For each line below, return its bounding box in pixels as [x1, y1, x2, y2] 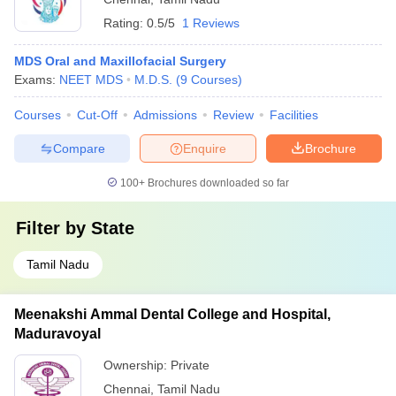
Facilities [270, 108, 318, 122]
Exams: [14, 72, 59, 87]
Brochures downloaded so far [145, 177, 289, 189]
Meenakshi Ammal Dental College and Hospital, [14, 307, 331, 322]
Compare [52, 141, 105, 156]
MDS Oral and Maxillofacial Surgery [14, 54, 226, 68]
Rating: [103, 16, 147, 30]
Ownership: [103, 358, 171, 372]
